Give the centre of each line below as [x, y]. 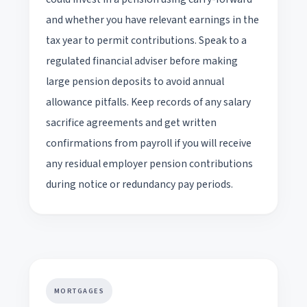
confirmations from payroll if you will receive [149, 143]
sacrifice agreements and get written [131, 122]
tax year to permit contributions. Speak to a [146, 40]
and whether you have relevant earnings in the [152, 20]
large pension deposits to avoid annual [135, 81]
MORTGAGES [79, 291]
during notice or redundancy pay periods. [139, 184]
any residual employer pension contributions [149, 163]
